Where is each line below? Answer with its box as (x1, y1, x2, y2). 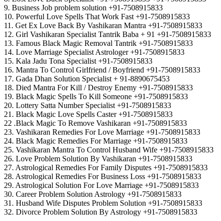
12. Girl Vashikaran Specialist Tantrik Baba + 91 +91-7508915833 (4, 30, 211, 39)
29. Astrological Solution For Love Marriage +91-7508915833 (4, 181, 199, 190)
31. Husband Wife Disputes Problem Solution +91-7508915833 (4, 199, 202, 208)
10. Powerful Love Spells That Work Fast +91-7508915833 (4, 12, 190, 21)
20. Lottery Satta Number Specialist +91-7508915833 (4, 101, 171, 110)
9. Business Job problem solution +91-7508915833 (4, 3, 163, 12)
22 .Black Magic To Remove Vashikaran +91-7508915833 (4, 119, 187, 128)
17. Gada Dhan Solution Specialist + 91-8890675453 (4, 74, 170, 83)
